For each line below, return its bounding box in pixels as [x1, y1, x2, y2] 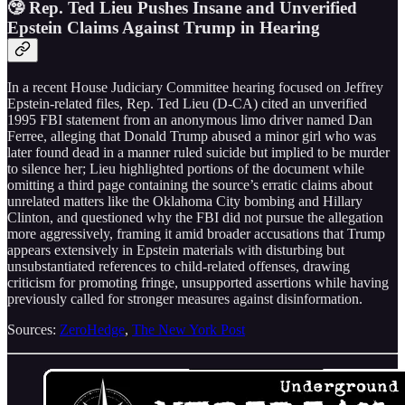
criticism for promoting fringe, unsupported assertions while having [7, 274, 389, 290]
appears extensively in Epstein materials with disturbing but [7, 241, 344, 258]
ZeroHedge [60, 321, 125, 337]
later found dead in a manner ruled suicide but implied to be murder [7, 144, 390, 160]
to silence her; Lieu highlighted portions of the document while [7, 160, 364, 176]
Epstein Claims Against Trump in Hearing [7, 18, 320, 38]
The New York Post [132, 321, 245, 337]
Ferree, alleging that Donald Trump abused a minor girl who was [7, 127, 376, 144]
